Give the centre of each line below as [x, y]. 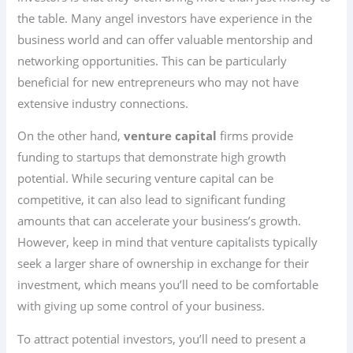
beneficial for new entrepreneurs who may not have [158, 82]
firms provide [255, 136]
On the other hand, [71, 136]
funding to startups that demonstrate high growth [152, 157]
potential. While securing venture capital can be [146, 178]
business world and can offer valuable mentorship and [165, 39]
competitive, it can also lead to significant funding [152, 200]
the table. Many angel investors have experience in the [165, 18]
